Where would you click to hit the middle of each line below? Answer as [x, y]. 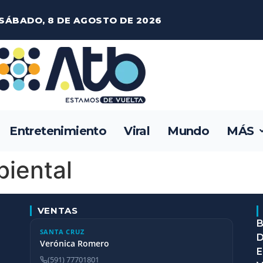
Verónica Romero [74, 243]
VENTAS [58, 210]
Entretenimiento [58, 131]
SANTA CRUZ [62, 232]
